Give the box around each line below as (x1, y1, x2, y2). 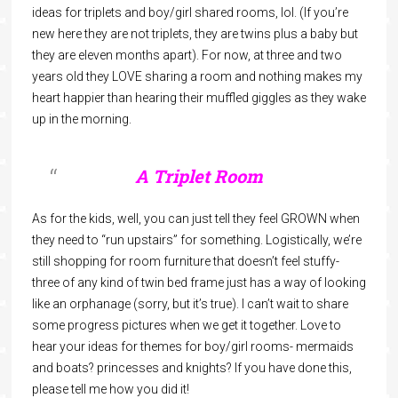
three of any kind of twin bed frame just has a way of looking (31, 275, 366, 290)
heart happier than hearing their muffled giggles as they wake (31, 91, 366, 105)
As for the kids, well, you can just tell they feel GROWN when (31, 211, 360, 226)
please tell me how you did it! (31, 382, 195, 396)
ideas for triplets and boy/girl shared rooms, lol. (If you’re (31, 5, 348, 20)
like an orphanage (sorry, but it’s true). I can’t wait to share (31, 297, 348, 311)
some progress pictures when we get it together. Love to (31, 318, 341, 332)
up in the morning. (31, 112, 131, 126)
